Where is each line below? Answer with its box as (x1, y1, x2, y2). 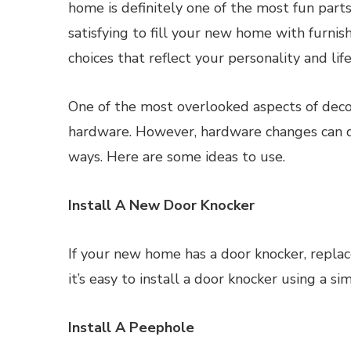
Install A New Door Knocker (68, 196, 255, 215)
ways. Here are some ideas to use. (68, 147, 285, 166)
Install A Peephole (68, 318, 194, 337)
